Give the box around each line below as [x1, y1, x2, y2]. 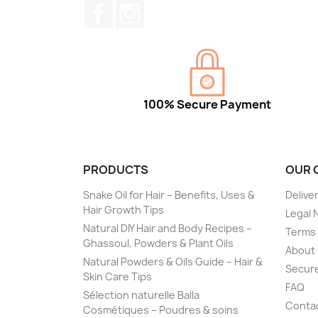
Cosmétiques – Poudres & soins [83, 303, 238, 317]
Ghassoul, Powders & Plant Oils [83, 236, 234, 250]
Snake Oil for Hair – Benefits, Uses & [83, 188, 255, 202]
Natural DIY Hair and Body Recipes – [83, 221, 252, 235]
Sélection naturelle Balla [83, 288, 199, 302]
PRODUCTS [83, 162, 148, 177]
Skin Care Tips [83, 270, 152, 283]
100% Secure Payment [143, 97, 271, 112]
